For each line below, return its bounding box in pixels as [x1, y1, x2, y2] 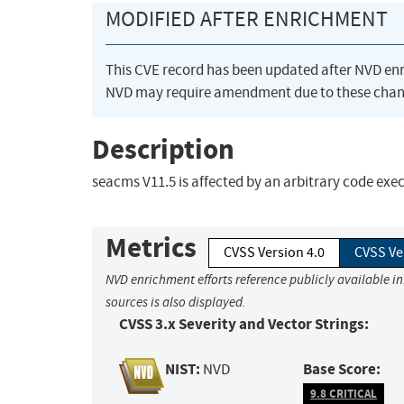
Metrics [106, 229, 197, 267]
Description [92, 130, 234, 168]
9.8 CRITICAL [310, 385, 377, 401]
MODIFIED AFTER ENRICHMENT [106, 5, 388, 33]
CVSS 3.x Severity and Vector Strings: [119, 314, 369, 335]
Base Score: [303, 359, 381, 381]
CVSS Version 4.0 [224, 243, 325, 262]
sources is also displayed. [106, 294, 246, 311]
